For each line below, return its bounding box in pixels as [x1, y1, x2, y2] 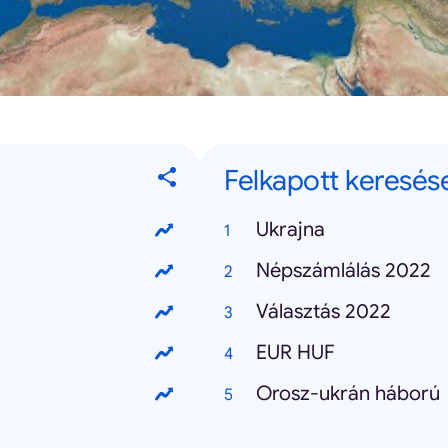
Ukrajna [256, 217, 325, 242]
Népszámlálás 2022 [256, 258, 431, 283]
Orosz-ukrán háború [256, 381, 440, 406]
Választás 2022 [256, 299, 391, 324]
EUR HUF [256, 340, 335, 365]
